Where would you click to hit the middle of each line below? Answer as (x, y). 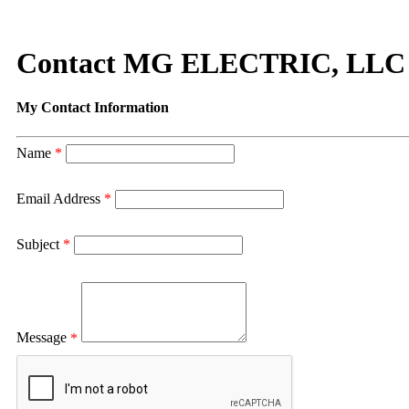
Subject (38, 244)
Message (42, 338)
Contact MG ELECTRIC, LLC (211, 63)
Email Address (58, 198)
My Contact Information (93, 108)
